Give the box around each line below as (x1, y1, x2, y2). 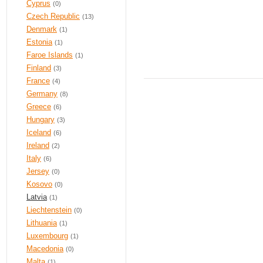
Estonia (26, 38, 52, 46)
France (26, 76, 50, 85)
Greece (26, 102, 51, 111)
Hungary (26, 115, 55, 124)
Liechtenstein (26, 205, 72, 214)
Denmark (26, 25, 57, 33)
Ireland (26, 141, 49, 150)
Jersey (26, 167, 49, 176)
